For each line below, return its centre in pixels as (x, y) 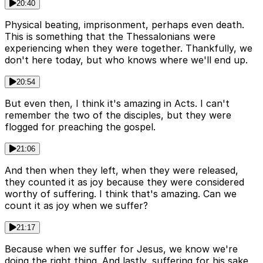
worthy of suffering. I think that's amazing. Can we (121, 194)
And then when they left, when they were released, (122, 171)
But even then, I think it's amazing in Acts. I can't (117, 104)
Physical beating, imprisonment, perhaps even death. (124, 25)
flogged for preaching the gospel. (80, 127)
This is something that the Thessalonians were (110, 37)
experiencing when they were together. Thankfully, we (129, 48)
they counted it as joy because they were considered (124, 182)
